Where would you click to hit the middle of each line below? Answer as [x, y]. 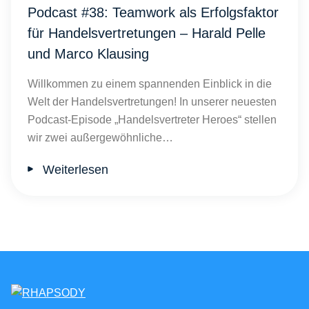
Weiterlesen [76, 170]
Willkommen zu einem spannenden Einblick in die [150, 84]
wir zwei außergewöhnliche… [100, 138]
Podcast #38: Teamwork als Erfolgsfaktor [153, 12]
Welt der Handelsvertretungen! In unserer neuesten [152, 102]
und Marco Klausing [88, 54]
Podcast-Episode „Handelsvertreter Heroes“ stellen [152, 120]
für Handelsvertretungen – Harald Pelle [147, 33]
